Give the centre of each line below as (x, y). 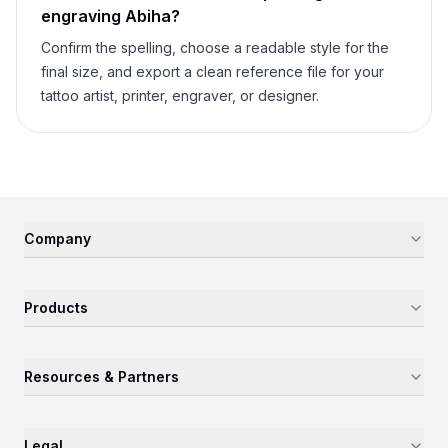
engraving (83, 16)
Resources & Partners (101, 376)
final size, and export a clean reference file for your (212, 71)
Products (56, 307)
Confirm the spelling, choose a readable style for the (215, 47)
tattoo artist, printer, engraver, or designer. (180, 95)
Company (57, 238)
